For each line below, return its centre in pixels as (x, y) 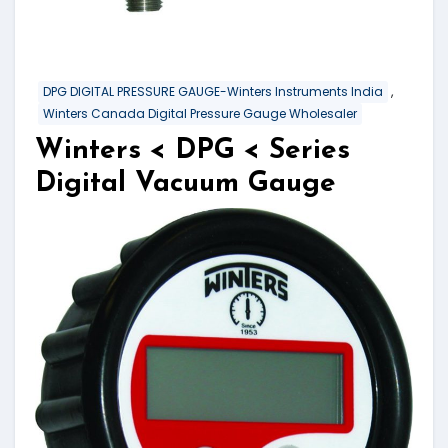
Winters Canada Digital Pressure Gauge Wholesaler (200, 114)
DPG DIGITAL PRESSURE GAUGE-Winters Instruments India (213, 91)
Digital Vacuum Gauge (185, 184)
